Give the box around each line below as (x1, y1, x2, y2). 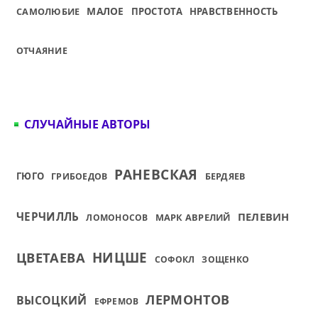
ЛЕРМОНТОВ (146, 291, 230, 308)
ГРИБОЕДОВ (51, 170, 108, 182)
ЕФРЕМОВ (94, 295, 139, 307)
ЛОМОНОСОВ (86, 212, 148, 224)
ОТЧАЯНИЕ (16, 45, 67, 57)
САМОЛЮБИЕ (16, 5, 80, 18)
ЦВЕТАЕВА (16, 248, 85, 266)
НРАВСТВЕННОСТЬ (189, 5, 278, 18)
